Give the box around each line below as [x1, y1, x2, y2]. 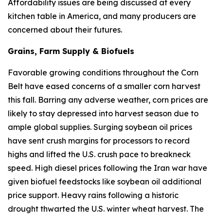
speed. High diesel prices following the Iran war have [8, 163, 207, 173]
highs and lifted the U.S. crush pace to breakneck [8, 149, 191, 159]
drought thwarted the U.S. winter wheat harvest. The [8, 204, 204, 214]
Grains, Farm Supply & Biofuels [8, 46, 134, 56]
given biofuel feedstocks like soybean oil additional [8, 177, 201, 186]
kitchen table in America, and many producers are [8, 11, 196, 21]
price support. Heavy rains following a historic [8, 190, 179, 200]
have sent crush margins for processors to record [8, 136, 190, 145]
